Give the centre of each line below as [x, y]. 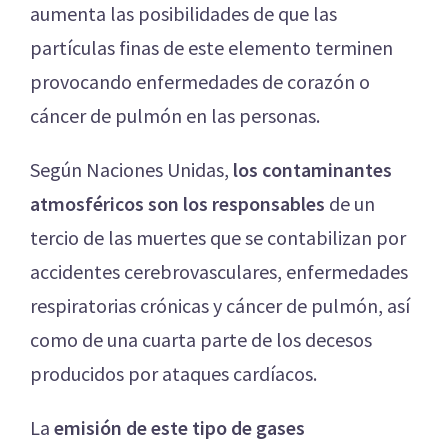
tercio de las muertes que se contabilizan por [218, 237]
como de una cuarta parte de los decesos [201, 339]
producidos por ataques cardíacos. [173, 373]
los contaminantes [312, 169]
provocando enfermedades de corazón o [200, 81]
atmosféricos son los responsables [177, 203]
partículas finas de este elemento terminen [211, 47]
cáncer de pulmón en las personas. [175, 115]
